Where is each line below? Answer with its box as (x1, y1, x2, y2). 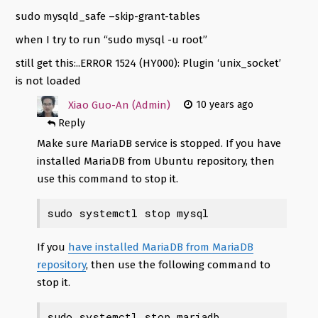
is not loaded (15, 75, 81, 88)
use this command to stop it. (37, 172, 179, 186)
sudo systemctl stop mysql (47, 206, 209, 221)
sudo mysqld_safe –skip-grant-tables (15, 10, 200, 23)
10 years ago (196, 99, 254, 111)
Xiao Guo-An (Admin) (68, 99, 171, 112)
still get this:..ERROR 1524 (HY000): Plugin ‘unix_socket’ (15, 57, 281, 70)
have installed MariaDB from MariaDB (68, 241, 254, 254)
